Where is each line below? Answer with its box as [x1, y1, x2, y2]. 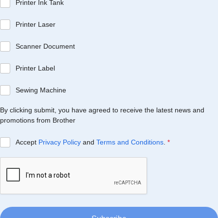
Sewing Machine [15, 86, 66, 94]
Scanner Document [15, 42, 75, 51]
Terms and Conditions [96, 138, 163, 146]
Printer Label [15, 64, 55, 73]
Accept [15, 138, 38, 146]
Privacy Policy [38, 138, 81, 146]
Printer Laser [15, 20, 55, 29]
